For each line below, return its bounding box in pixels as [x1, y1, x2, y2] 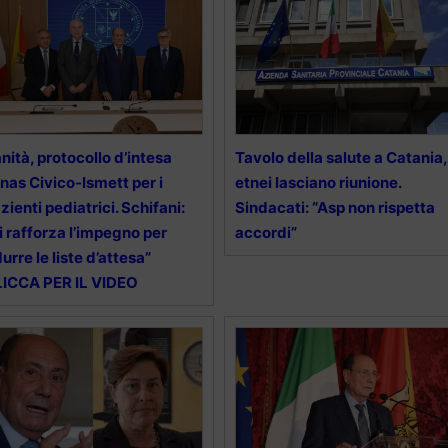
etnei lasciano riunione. [234, 172, 401, 192]
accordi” [234, 222, 297, 242]
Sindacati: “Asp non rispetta [234, 197, 435, 217]
